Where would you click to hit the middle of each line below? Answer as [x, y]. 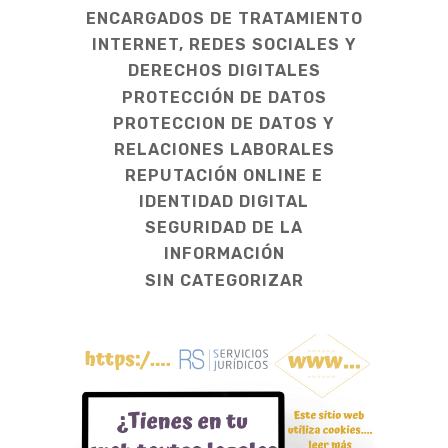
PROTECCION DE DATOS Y [224, 124]
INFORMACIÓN [224, 254]
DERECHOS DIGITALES [224, 71]
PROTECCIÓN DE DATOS [224, 98]
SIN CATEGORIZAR [224, 281]
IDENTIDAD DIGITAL [224, 202]
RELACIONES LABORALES [224, 150]
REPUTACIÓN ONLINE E [224, 176]
